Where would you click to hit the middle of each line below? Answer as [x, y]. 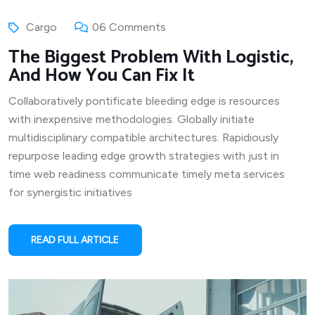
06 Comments [129, 27]
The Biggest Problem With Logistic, [151, 57]
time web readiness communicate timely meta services [147, 174]
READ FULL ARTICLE [75, 240]
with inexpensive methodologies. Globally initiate [131, 119]
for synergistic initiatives [70, 192]
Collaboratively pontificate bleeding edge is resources [144, 101]
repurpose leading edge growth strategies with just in [144, 155]
